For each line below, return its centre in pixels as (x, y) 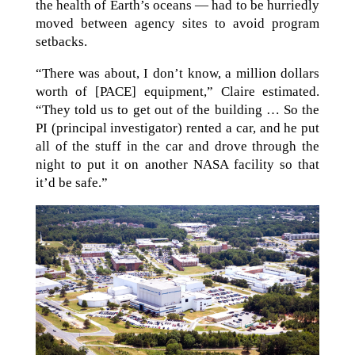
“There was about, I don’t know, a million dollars (177, 74)
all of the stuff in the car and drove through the (177, 147)
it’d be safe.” (71, 183)
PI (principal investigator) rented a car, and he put (177, 128)
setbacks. (61, 42)
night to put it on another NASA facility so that (177, 165)
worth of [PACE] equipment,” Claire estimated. (177, 92)
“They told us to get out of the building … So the (177, 110)
